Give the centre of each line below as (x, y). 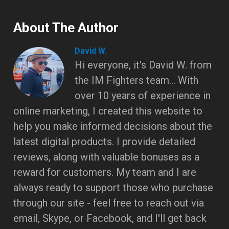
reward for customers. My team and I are (105, 172)
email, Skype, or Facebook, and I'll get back (110, 218)
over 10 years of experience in (143, 95)
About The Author (66, 27)
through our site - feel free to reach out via (109, 203)
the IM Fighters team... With (137, 80)
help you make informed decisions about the (113, 126)
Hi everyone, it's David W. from (143, 65)
